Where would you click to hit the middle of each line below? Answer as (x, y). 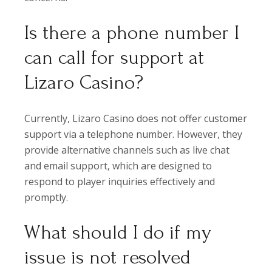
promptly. (46, 198)
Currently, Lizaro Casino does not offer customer (136, 119)
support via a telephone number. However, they (134, 134)
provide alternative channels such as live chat (127, 150)
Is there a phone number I (132, 33)
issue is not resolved (108, 258)
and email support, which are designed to (118, 166)
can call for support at (114, 58)
